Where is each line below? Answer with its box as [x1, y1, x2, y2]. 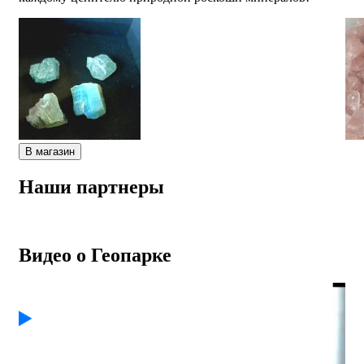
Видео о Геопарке [19, 245, 171, 266]
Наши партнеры [19, 175, 164, 197]
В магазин [25, 145, 75, 158]
